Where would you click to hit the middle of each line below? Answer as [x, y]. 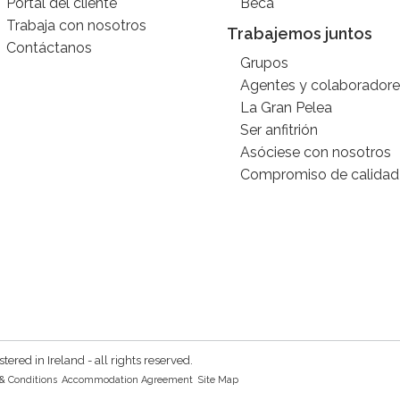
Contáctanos [50, 48]
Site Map [218, 379]
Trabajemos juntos [299, 33]
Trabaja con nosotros [77, 25]
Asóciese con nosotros [315, 152]
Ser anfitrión [279, 130]
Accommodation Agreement [127, 379]
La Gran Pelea [286, 108]
